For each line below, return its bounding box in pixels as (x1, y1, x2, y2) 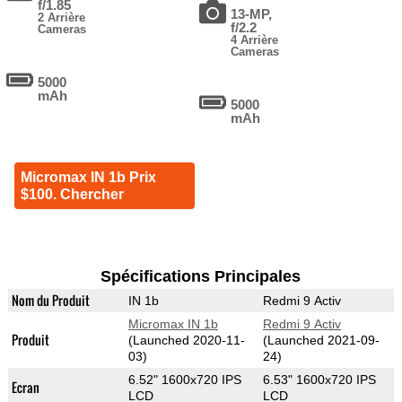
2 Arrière (38, 11, 86, 25)
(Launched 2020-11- (127, 333, 245, 348)
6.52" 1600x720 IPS (127, 372, 241, 388)
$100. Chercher (20, 187, 124, 203)
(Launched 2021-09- (262, 333, 380, 348)
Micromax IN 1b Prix (20, 170, 156, 186)
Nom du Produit (11, 291, 90, 310)
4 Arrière (231, 33, 279, 48)
